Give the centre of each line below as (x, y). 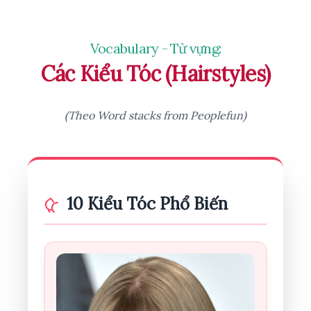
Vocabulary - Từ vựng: (155, 48)
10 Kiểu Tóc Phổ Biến (147, 203)
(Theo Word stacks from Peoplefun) (155, 115)
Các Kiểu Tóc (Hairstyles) (155, 73)
